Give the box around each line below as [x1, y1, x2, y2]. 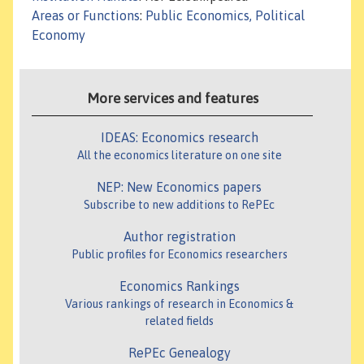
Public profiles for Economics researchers [71, 248, 288, 262]
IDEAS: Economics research [100, 130, 258, 145]
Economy [32, 28, 85, 43]
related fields [145, 314, 214, 328]
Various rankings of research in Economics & [65, 297, 293, 311]
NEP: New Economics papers [97, 180, 262, 195]
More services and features [86, 90, 258, 107]
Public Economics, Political [145, 8, 305, 24]
